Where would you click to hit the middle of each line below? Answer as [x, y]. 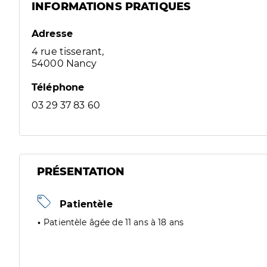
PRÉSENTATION [81, 172]
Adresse [52, 34]
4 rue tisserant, [68, 52]
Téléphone [58, 87]
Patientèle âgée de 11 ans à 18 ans [114, 222]
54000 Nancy [64, 63]
